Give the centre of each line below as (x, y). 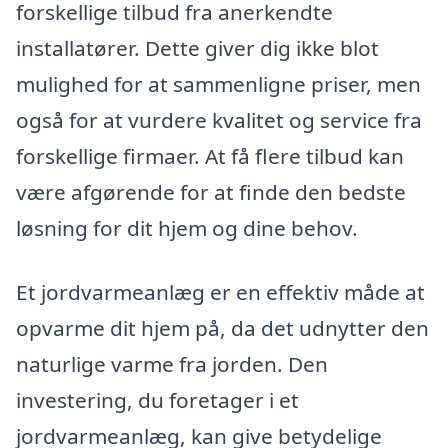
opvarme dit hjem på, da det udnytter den (222, 328)
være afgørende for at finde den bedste (211, 192)
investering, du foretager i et (157, 400)
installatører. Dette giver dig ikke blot (197, 48)
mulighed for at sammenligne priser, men (218, 84)
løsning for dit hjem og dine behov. (187, 228)
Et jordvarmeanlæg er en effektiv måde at (220, 292)
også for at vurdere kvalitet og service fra (219, 120)
